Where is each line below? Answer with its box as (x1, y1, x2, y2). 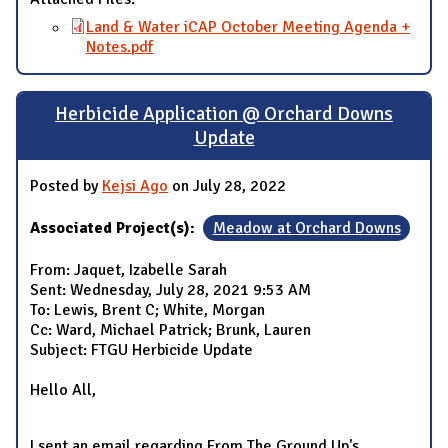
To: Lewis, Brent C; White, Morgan (30, 299, 265, 320)
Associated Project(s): (30, 217, 199, 238)
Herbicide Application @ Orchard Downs (55, 102, 393, 127)
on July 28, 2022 (168, 175, 286, 196)
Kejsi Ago (102, 175, 168, 196)
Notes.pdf (86, 36, 153, 57)
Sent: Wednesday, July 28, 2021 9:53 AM (30, 279, 311, 300)
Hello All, (30, 379, 96, 400)
